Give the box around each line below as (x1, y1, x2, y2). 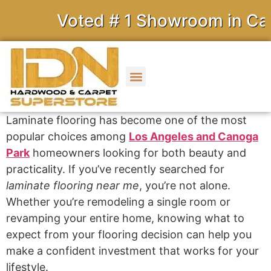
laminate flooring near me (6, 179, 139, 192)
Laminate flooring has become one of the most (6, 114, 247, 126)
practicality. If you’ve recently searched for (6, 163, 224, 175)
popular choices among (6, 130, 129, 143)
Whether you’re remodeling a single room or (6, 195, 230, 208)
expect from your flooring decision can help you (6, 228, 252, 241)
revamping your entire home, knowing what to (6, 212, 244, 224)
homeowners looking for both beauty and (30, 146, 246, 159)
